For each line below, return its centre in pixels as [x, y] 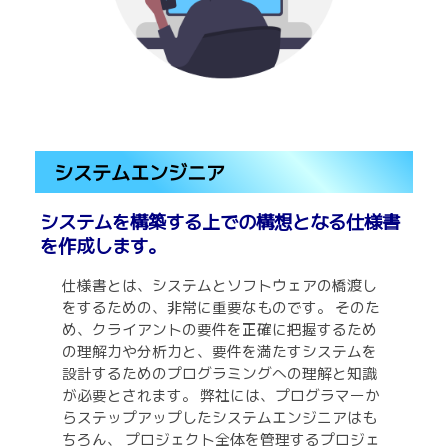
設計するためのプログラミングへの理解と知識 [220, 372]
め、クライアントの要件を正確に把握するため [220, 328]
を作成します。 [102, 244]
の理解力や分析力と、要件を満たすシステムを [220, 350]
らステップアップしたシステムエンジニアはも [220, 416]
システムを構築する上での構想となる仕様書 [219, 220]
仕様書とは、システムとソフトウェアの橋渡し [220, 284]
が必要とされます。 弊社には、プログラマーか [221, 394]
